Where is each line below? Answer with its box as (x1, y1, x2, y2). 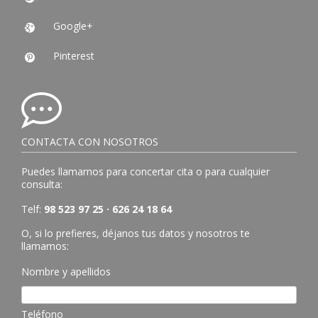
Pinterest (53, 49, 94, 62)
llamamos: (21, 239, 69, 253)
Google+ (53, 19, 93, 33)
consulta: (21, 177, 62, 191)
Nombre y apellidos (21, 265, 111, 279)
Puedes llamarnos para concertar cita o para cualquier (21, 164, 270, 178)
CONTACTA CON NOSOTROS (21, 135, 158, 148)
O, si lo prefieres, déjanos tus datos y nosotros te (21, 226, 250, 241)
